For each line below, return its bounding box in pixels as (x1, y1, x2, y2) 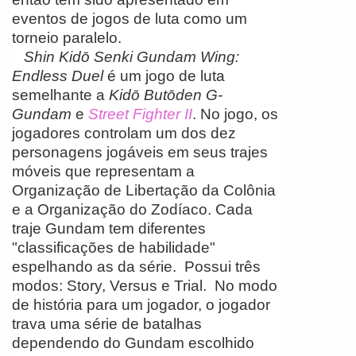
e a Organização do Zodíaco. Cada (12, 200, 253, 218)
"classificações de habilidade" (12, 238, 215, 256)
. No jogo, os (192, 105, 278, 122)
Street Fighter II (88, 105, 192, 122)
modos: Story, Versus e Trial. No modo (12, 277, 277, 294)
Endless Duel (12, 67, 103, 84)
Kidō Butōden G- (109, 86, 222, 103)
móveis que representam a (12, 162, 195, 180)
